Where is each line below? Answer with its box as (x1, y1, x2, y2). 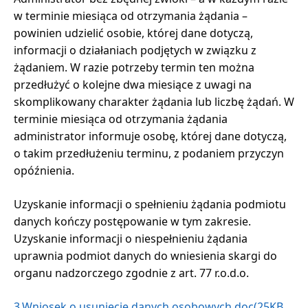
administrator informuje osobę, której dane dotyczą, (14, 128, 287, 144)
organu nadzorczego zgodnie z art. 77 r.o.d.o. (14, 265, 249, 280)
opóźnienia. (14, 162, 74, 178)
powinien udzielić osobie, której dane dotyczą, (14, 25, 253, 41)
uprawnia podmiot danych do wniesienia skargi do (14, 247, 277, 263)
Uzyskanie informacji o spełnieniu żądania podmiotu (14, 196, 286, 212)
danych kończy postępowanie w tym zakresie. (14, 213, 251, 229)
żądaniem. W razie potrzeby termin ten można (14, 59, 254, 75)
